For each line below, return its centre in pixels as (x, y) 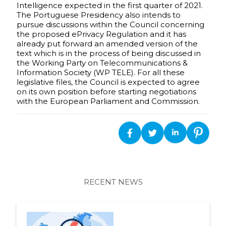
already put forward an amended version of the (107, 44)
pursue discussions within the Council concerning (110, 25)
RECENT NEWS (113, 182)
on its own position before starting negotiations (106, 92)
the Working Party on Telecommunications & (102, 63)
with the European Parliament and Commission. (108, 101)
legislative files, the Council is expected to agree (108, 82)
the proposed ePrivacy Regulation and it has (101, 34)
